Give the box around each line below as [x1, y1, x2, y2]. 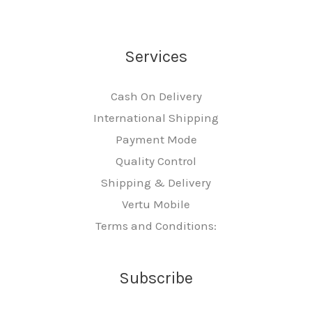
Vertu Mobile [122, 196, 190, 211]
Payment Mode [115, 132, 197, 146]
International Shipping [93, 110, 219, 125]
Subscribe [119, 267, 193, 288]
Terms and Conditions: [95, 218, 217, 233]
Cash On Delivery [110, 88, 202, 103]
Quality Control [116, 153, 196, 168]
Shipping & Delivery [101, 175, 211, 189]
